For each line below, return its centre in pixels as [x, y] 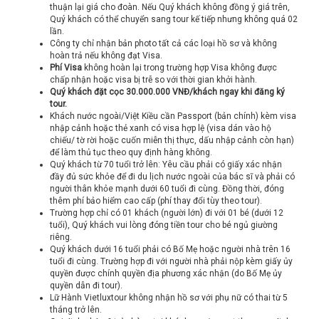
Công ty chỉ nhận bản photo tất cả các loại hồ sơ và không [163, 43]
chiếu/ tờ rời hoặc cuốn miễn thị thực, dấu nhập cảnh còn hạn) [172, 140]
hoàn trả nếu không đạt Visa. [106, 56]
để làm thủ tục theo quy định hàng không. [131, 152]
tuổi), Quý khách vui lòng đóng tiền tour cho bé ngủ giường [164, 225]
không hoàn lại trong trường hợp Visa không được [181, 68]
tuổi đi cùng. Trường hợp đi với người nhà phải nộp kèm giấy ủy [171, 261]
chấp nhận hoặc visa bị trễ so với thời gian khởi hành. [153, 80]
